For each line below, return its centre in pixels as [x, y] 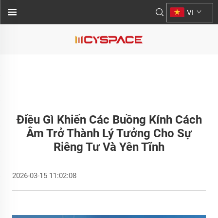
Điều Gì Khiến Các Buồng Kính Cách [109, 120]
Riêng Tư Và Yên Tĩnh [109, 147]
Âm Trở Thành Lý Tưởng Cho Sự [109, 133]
